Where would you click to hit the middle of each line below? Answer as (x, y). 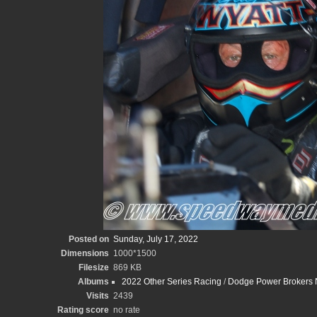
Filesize (93, 267)
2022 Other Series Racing (171, 282)
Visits (97, 296)
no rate (126, 310)
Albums (93, 282)
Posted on (88, 239)
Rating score (83, 310)
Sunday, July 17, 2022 (155, 239)
